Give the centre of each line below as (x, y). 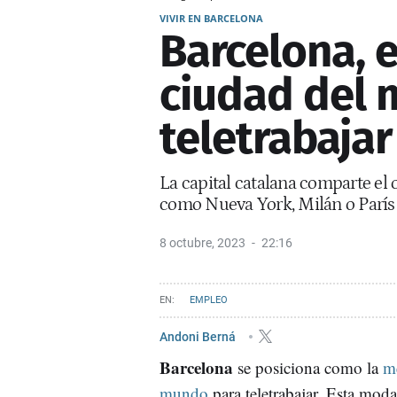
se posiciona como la (308, 367)
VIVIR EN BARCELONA (211, 18)
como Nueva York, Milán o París (277, 204)
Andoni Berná (199, 336)
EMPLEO (209, 300)
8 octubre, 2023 (202, 242)
